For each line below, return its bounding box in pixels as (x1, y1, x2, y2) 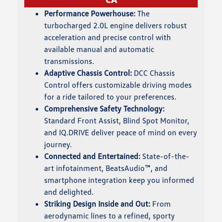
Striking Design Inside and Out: (44, 199, 151, 209)
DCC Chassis (132, 68, 175, 78)
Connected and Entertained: (44, 151, 141, 162)
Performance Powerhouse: (44, 8, 136, 19)
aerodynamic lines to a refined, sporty (44, 211, 175, 221)
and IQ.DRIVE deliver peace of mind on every (44, 127, 198, 138)
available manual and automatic (44, 44, 155, 55)
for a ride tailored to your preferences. (44, 92, 177, 102)
